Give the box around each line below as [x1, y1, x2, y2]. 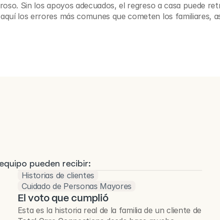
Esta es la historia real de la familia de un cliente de [17, 205, 202, 215]
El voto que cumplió [17, 192, 109, 204]
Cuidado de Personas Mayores [21, 181, 132, 191]
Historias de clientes [21, 170, 95, 180]
